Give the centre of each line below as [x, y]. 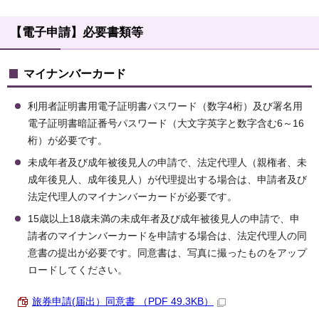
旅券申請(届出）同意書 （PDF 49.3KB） [123, 302]
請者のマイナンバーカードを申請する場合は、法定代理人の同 [167, 236]
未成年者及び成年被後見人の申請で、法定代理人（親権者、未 [167, 163]
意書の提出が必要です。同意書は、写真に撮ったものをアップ [167, 253]
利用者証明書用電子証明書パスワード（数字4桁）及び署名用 [165, 107]
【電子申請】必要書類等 [77, 33]
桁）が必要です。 [68, 141]
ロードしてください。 [78, 271]
